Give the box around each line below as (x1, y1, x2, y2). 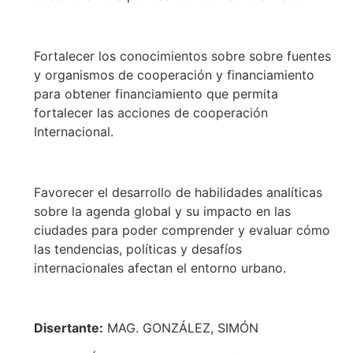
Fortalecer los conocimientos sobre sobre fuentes (33, 47, 331, 64)
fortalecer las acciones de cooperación (33, 104, 268, 121)
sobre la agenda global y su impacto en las (33, 203, 291, 219)
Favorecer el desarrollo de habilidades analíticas (33, 184, 322, 200)
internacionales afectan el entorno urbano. (33, 259, 286, 276)
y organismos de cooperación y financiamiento (33, 66, 314, 83)
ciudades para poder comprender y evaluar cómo (33, 221, 330, 238)
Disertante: (33, 320, 103, 336)
